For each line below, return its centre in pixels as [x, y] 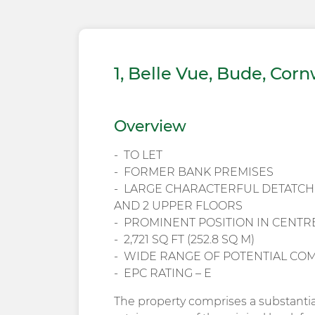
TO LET [143, 155]
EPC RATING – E [168, 274]
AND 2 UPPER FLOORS [178, 206]
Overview [150, 127]
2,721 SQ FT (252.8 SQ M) [189, 240]
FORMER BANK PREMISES [199, 172]
